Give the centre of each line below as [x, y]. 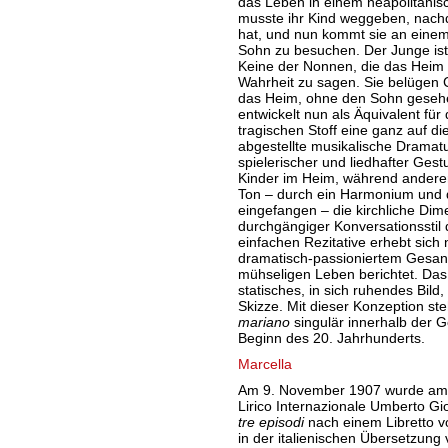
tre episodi [272, 422]
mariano [265, 322]
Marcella [264, 364]
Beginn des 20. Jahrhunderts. [331, 338]
